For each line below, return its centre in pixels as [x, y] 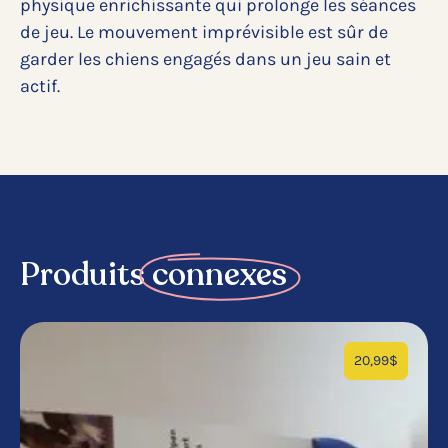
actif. [40, 86]
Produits [86, 275]
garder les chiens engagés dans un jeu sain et [205, 59]
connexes [219, 275]
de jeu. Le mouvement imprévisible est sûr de [204, 32]
